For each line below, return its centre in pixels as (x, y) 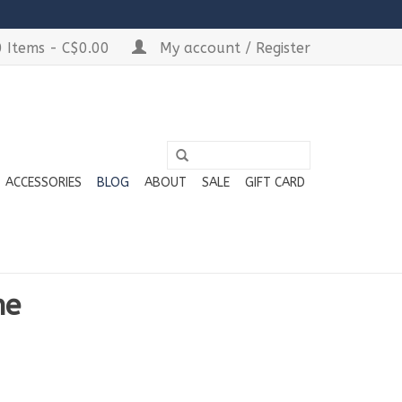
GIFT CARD (275, 183)
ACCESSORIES (44, 183)
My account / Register (233, 48)
